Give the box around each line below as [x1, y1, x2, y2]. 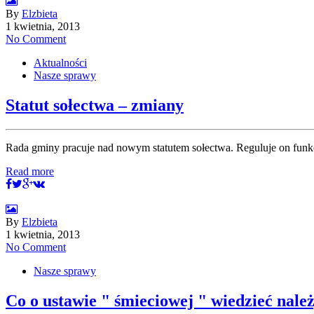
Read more [6, 165, 54, 177]
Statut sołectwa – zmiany [6, 95, 184, 114]
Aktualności [34, 56, 87, 69]
